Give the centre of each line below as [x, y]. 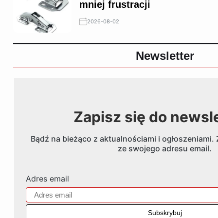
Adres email [47, 178]
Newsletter [165, 56]
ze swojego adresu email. [165, 148]
